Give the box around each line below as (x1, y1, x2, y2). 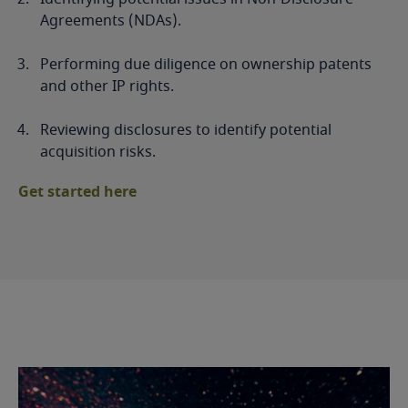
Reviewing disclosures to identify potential (40, 119, 331, 142)
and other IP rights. (40, 76, 174, 98)
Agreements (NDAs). (40, 10, 181, 33)
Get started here (18, 181, 137, 204)
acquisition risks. (40, 141, 156, 164)
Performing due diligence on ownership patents (40, 54, 372, 76)
